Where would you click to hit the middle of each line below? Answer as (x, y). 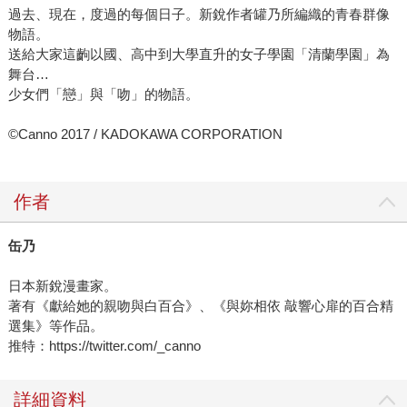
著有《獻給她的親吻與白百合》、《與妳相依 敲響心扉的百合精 (200, 306)
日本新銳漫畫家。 (62, 286)
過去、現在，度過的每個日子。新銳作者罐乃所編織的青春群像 (199, 15)
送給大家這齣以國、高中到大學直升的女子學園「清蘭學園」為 (199, 55)
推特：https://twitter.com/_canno (104, 346)
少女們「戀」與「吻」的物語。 (103, 94)
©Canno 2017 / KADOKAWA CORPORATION (145, 134)
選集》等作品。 (55, 326)
